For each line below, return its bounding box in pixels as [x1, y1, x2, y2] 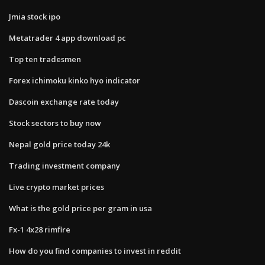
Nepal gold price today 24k [9, 138, 110, 150]
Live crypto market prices [9, 181, 104, 192]
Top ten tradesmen [9, 53, 81, 64]
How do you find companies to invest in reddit [9, 245, 181, 256]
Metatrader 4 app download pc [9, 32, 126, 43]
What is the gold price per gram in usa [9, 202, 152, 214]
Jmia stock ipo [9, 11, 60, 22]
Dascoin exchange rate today [9, 96, 119, 107]
